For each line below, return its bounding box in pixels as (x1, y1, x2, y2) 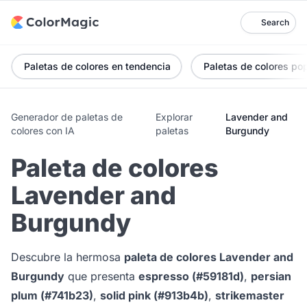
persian (251, 269, 291, 283)
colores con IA (11, 125, 75, 136)
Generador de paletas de (11, 111, 123, 123)
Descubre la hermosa (11, 250, 124, 264)
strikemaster (215, 288, 284, 302)
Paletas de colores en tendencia (24, 60, 171, 72)
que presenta (64, 269, 138, 283)
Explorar (155, 111, 193, 123)
